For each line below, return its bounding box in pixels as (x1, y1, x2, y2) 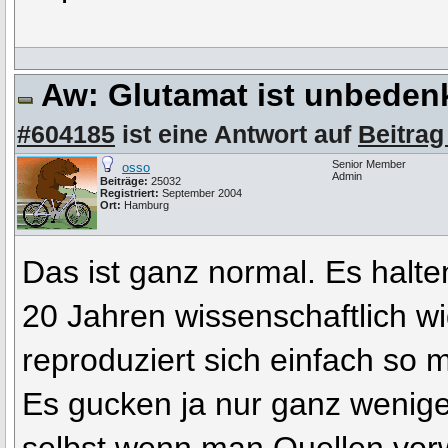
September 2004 (159, 187, 242, 200)
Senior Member (332, 158, 406, 171)
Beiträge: (100, 175, 148, 188)
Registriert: (100, 187, 159, 200)
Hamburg (124, 199, 169, 212)
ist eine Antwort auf (115, 120, 358, 149)
